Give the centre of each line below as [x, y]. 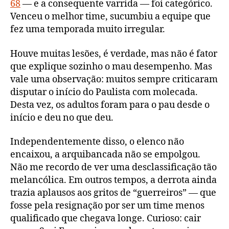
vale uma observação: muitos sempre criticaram [114, 79]
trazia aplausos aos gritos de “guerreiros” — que [113, 193]
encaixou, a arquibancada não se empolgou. [105, 155]
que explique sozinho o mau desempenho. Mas [111, 66]
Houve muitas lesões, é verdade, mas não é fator [114, 54]
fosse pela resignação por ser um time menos [107, 206]
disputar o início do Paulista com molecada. [104, 92]
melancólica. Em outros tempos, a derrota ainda [113, 180]
